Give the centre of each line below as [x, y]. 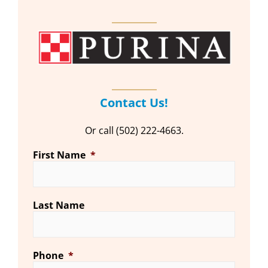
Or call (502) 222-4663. [134, 130]
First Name [59, 155]
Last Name [59, 205]
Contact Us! [134, 102]
